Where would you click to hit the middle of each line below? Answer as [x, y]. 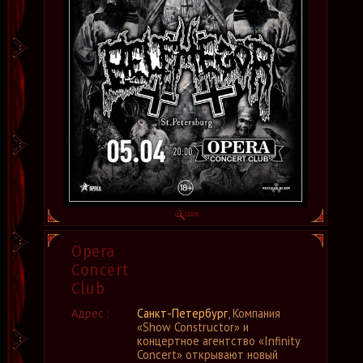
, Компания [254, 313]
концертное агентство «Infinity [218, 341]
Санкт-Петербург [182, 313]
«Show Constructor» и [193, 327]
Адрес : [90, 313]
